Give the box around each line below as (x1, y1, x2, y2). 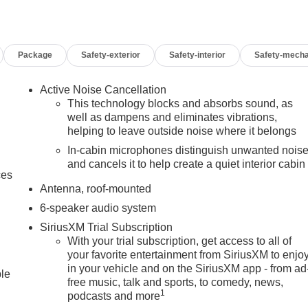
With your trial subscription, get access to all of (67, 235, 292, 247)
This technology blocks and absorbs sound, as (67, 98, 294, 110)
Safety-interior (169, 50, 226, 60)
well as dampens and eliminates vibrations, (67, 111, 278, 124)
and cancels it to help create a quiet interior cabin (67, 158, 306, 170)
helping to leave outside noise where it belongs (67, 125, 297, 137)
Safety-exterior (81, 50, 141, 60)
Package (18, 50, 53, 60)
